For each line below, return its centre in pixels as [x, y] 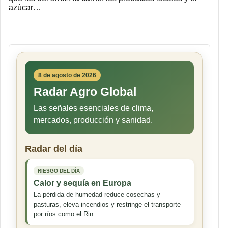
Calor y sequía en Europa [82, 183]
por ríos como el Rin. [64, 214]
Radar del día [54, 148]
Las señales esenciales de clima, [93, 108]
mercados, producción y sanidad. [93, 120]
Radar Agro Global [85, 91]
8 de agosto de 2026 [67, 75]
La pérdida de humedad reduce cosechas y [97, 194]
